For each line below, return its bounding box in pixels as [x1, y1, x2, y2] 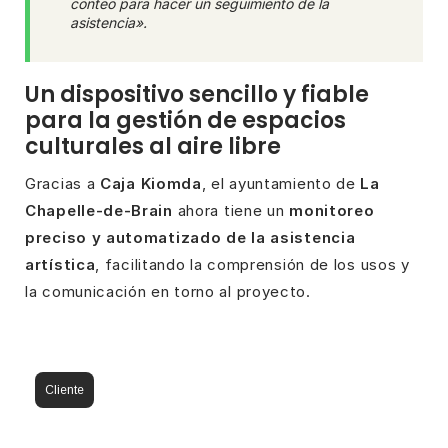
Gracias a [25, 173, 100, 193]
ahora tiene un [172, 200, 290, 220]
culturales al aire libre [25, 130, 281, 162]
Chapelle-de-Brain [25, 200, 173, 220]
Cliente [45, 382, 84, 397]
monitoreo [289, 200, 375, 220]
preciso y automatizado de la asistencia [25, 227, 356, 247]
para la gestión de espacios [25, 104, 346, 136]
